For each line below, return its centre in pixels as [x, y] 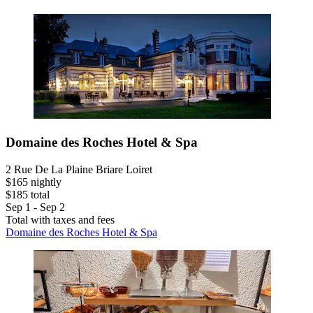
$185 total [28, 194]
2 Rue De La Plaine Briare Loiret [79, 169]
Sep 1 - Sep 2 [35, 207]
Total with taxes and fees [60, 219]
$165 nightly [34, 182]
